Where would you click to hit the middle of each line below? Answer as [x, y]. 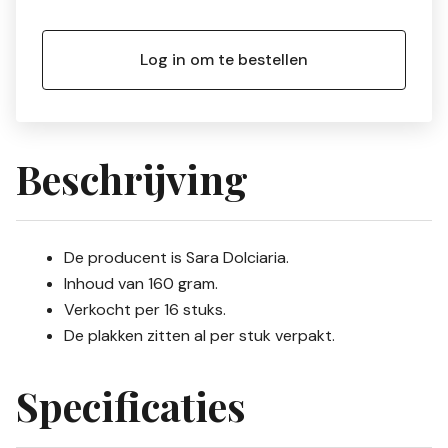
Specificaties [131, 405]
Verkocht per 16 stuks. [145, 309]
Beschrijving [132, 178]
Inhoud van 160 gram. [141, 283]
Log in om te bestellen [224, 59]
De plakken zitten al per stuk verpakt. [199, 335]
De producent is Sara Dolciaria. [176, 257]
